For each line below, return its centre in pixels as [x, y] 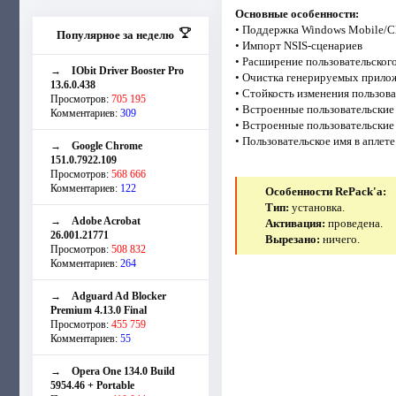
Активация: [296, 223]
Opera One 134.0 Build [123, 371]
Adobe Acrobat [106, 221]
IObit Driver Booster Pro [128, 70]
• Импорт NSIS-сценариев [298, 45]
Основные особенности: [297, 13]
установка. [317, 207]
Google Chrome [107, 145]
